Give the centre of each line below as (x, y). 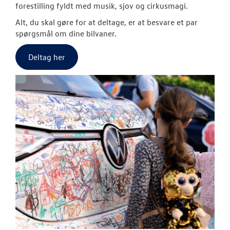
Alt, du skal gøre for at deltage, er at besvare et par (107, 22)
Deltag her (47, 57)
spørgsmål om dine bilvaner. (66, 34)
